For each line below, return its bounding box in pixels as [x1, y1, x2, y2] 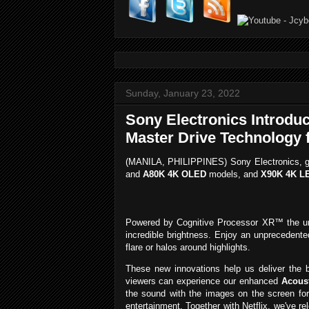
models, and [206, 169, 261, 180]
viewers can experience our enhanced [125, 276, 281, 287]
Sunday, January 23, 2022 [125, 88, 240, 99]
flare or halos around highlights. [125, 242, 250, 253]
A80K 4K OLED [142, 169, 206, 180]
